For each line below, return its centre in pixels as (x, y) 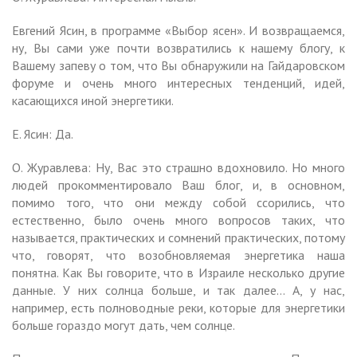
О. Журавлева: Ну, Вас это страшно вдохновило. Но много (178, 167)
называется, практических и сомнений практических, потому (178, 237)
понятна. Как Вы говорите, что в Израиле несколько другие (178, 272)
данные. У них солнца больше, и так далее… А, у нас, (178, 290)
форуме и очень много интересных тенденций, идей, (178, 82)
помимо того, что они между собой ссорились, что (178, 202)
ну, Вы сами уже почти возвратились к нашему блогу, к (178, 47)
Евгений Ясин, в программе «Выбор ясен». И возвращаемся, (178, 30)
